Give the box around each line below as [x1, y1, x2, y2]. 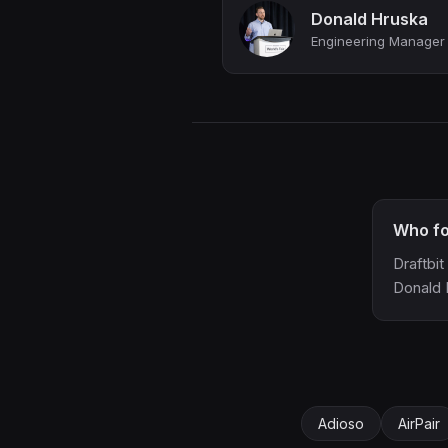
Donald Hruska [311, 9, 428, 29]
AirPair [398, 415, 440, 432]
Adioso [318, 415, 364, 432]
